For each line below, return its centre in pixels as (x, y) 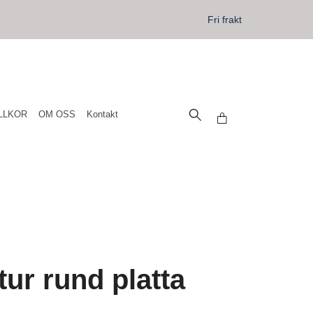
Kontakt (102, 114)
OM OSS (57, 114)
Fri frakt (225, 20)
